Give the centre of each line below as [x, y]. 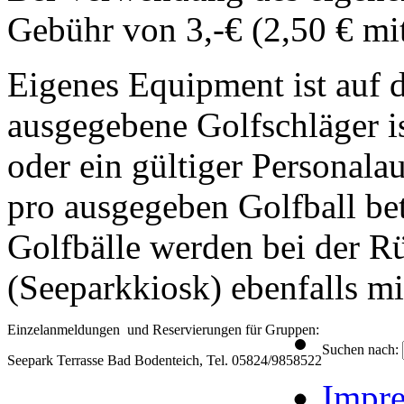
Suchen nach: [360, 349]
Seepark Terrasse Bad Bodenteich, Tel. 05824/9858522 [165, 360]
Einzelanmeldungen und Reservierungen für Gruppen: [163, 329]
